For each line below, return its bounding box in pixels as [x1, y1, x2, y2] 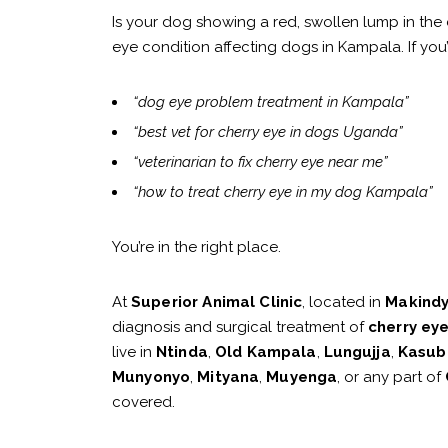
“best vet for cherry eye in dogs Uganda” [133, 123, 403, 142]
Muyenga [266, 368, 338, 387]
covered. [112, 393, 175, 412]
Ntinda [156, 343, 208, 362]
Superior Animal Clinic [131, 293, 303, 312]
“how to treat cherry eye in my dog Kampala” [133, 183, 433, 202]
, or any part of [337, 368, 446, 387]
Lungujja [323, 343, 391, 362]
